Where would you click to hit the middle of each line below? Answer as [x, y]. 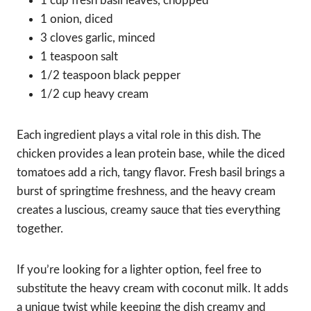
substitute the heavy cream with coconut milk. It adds [152, 289]
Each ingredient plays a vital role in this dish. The [139, 135]
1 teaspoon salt [79, 57]
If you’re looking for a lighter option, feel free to [139, 270]
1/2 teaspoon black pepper [110, 76]
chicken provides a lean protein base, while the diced [151, 154]
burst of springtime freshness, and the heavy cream [146, 192]
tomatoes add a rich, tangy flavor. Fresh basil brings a [151, 173]
